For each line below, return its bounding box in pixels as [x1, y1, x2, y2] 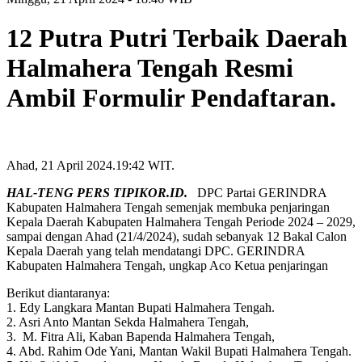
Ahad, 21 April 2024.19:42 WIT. [6, 158, 175, 172]
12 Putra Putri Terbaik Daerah [6, 23, 347, 53]
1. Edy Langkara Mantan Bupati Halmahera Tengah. [6, 300, 275, 314]
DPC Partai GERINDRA [194, 185, 326, 200]
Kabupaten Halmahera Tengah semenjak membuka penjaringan [6, 200, 330, 214]
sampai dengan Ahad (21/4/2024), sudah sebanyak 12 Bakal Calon [6, 229, 347, 243]
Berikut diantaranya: [6, 285, 110, 300]
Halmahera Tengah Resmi [6, 53, 293, 83]
